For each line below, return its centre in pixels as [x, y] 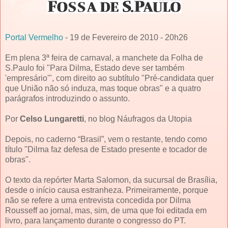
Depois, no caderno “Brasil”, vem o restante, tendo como [106, 139]
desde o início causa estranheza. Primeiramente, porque [107, 190]
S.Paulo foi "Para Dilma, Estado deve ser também [95, 68]
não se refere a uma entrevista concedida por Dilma [98, 200]
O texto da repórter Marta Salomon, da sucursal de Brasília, [111, 180]
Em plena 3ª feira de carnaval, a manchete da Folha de [104, 58]
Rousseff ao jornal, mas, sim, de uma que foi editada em [106, 210]
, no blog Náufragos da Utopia [138, 119]
